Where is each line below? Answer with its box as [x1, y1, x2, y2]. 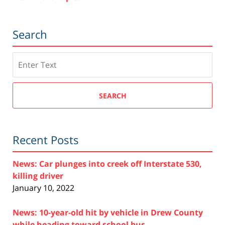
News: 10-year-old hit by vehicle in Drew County [13, 207, 203, 218]
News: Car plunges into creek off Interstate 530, [13, 158, 202, 170]
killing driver [13, 170, 63, 182]
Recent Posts [13, 132, 79, 148]
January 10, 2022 [13, 182, 74, 194]
